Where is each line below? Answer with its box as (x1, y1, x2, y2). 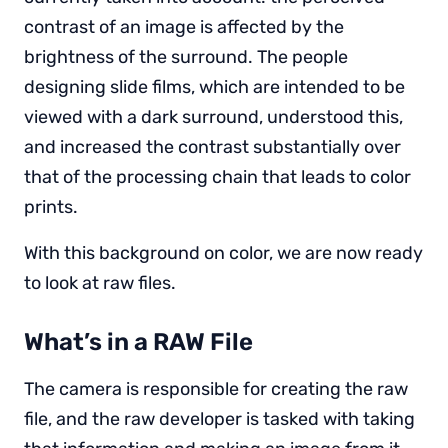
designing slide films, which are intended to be (24, 75, 405, 98)
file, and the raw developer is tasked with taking (24, 407, 415, 430)
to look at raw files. (24, 271, 176, 294)
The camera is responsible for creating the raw (24, 377, 408, 400)
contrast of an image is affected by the (24, 15, 344, 38)
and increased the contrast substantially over (24, 135, 401, 158)
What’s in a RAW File (24, 327, 253, 356)
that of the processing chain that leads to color (24, 165, 411, 188)
